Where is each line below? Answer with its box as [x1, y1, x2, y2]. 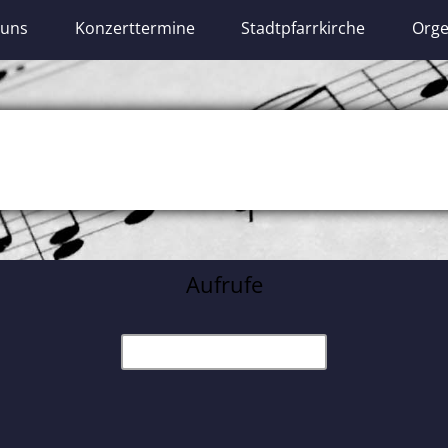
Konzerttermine [74, 17, 195, 40]
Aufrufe [185, 268, 263, 299]
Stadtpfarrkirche [241, 17, 366, 40]
